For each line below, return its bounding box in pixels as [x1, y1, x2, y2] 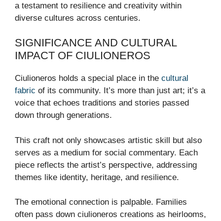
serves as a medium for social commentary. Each [15, 147, 198, 157]
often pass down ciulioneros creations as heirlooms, [15, 210, 206, 220]
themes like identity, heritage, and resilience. [15, 172, 179, 182]
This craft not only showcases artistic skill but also [15, 135, 202, 145]
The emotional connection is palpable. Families [15, 197, 187, 207]
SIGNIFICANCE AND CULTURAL [15, 37, 177, 49]
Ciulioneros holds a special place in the [15, 74, 161, 83]
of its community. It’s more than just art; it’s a [36, 86, 205, 96]
